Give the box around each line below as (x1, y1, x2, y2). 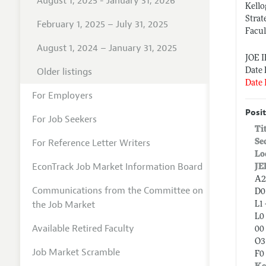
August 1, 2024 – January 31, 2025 (36, 42, 177, 54)
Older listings (36, 65, 92, 78)
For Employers (31, 89, 93, 102)
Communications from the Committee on (31, 184, 203, 197)
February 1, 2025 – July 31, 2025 (36, 18, 168, 30)
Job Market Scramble (31, 246, 120, 258)
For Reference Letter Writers (31, 137, 150, 149)
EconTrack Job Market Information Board (31, 160, 202, 173)
